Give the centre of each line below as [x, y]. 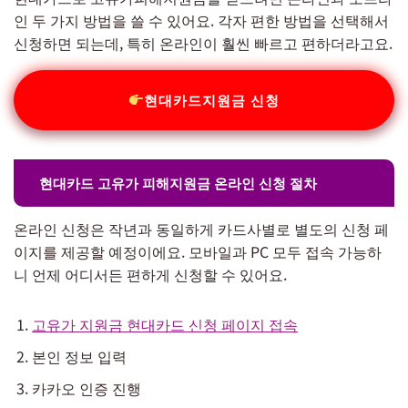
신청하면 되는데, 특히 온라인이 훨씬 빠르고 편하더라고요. [203, 42]
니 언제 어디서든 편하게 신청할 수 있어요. [150, 274]
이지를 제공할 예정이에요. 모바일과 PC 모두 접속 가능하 [198, 251]
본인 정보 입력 [79, 356]
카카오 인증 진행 [87, 388]
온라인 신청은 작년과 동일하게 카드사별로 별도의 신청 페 [201, 228]
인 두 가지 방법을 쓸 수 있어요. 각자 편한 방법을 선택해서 [201, 20]
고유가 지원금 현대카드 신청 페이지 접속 [165, 324]
